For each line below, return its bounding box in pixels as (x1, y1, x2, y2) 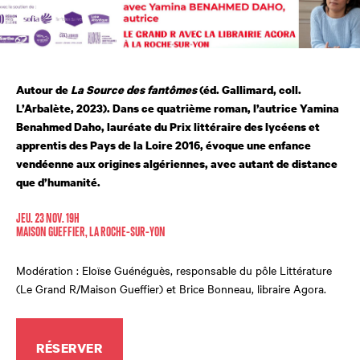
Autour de (16, 81, 71, 97)
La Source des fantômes (71, 81, 197, 97)
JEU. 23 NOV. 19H (16, 213, 80, 226)
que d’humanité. (16, 174, 100, 190)
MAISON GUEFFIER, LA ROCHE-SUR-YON (16, 227, 166, 239)
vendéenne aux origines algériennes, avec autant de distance (16, 155, 337, 171)
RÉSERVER (36, 339, 103, 358)
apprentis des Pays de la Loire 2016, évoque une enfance (16, 137, 311, 153)
